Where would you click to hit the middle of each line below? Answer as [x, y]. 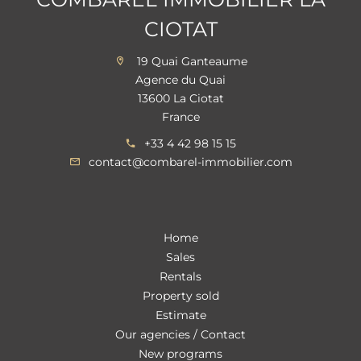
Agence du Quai [180, 79]
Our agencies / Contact [180, 334]
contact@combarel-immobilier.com [190, 162]
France [180, 116]
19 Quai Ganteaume [190, 61]
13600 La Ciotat [180, 98]
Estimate [180, 315]
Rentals [180, 276]
